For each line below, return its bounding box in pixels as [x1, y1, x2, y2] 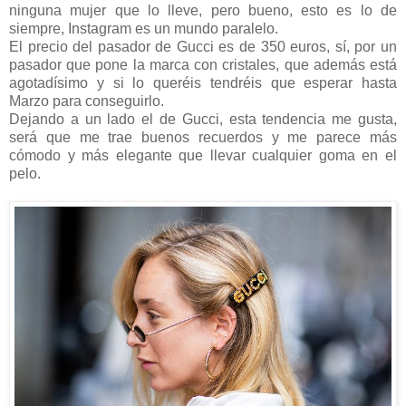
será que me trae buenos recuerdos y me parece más [9, 129, 397, 145]
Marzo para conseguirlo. [9, 92, 168, 109]
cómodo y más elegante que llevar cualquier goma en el [9, 147, 397, 163]
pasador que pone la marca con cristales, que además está [9, 56, 397, 72]
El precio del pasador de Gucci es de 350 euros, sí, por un [9, 38, 397, 54]
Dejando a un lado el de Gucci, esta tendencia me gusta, [9, 111, 397, 127]
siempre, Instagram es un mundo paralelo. [9, 20, 282, 36]
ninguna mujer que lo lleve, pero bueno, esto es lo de [9, 2, 397, 18]
